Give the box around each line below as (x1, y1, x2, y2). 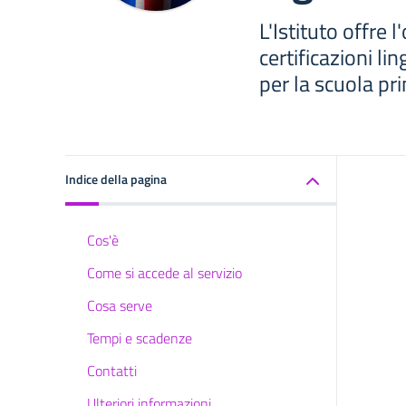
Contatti (87, 360, 137, 382)
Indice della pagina (65, 169, 167, 188)
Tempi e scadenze (87, 327, 192, 349)
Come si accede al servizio (87, 262, 242, 284)
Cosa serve (87, 295, 152, 316)
